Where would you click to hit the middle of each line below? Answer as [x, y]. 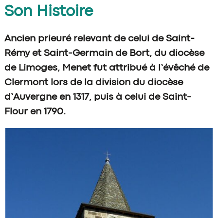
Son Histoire [48, 12]
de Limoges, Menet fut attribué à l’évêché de [107, 68]
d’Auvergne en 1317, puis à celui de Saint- [98, 97]
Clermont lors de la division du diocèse [93, 83]
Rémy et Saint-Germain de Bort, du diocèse [104, 54]
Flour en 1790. [35, 112]
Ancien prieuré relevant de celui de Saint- [99, 39]
